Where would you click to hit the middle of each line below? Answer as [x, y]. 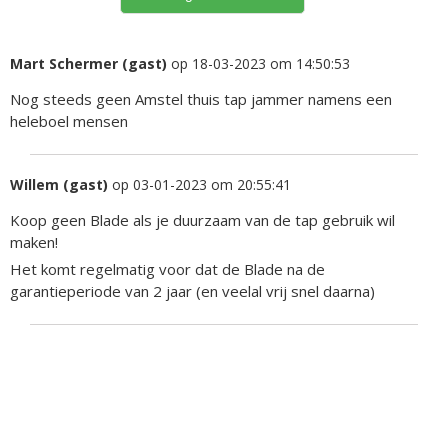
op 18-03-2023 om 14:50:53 [258, 63]
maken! [34, 241]
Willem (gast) [59, 184]
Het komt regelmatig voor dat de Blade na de [167, 268]
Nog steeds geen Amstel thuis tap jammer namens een [201, 98]
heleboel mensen [69, 120]
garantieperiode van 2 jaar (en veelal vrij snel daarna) [192, 290]
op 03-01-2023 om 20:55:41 [199, 184]
